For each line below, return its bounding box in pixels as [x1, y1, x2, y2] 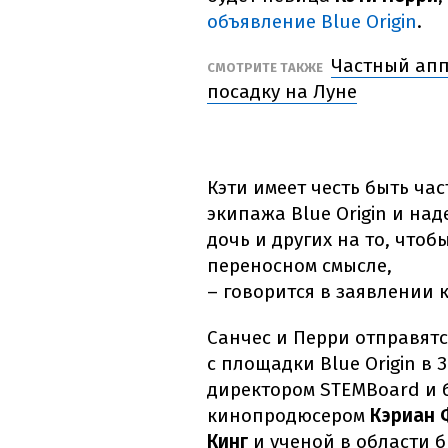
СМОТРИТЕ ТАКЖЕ [207, 60, 326, 76]
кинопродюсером [207, 404, 370, 428]
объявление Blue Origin [207, 10, 417, 34]
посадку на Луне [207, 80, 357, 104]
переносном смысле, [207, 254, 392, 278]
